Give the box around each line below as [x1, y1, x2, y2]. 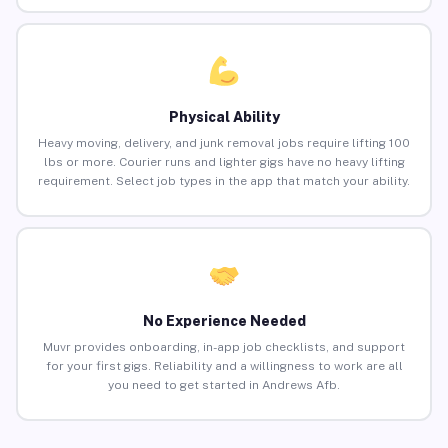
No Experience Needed [142, 313, 306, 330]
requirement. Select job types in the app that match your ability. [38, 174, 410, 189]
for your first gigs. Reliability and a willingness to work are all [45, 359, 403, 374]
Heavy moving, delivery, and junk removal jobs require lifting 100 [38, 136, 410, 151]
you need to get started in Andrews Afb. [108, 378, 340, 393]
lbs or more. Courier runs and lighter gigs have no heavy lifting [43, 155, 405, 170]
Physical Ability [168, 109, 280, 126]
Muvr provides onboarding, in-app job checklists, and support [43, 340, 405, 355]
